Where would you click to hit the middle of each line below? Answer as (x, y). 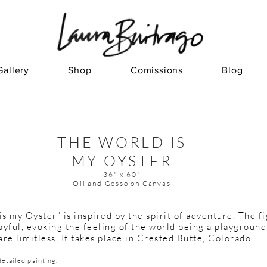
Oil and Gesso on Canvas (122, 183)
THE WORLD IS (122, 142)
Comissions (157, 70)
